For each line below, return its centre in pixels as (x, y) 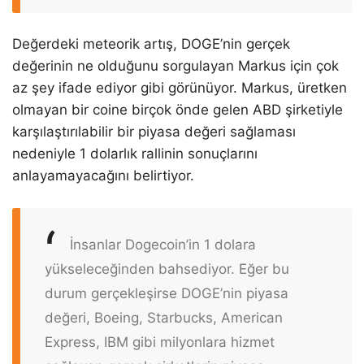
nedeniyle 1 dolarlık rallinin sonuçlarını (135, 154)
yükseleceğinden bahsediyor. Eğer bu (167, 269)
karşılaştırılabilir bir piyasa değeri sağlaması (154, 132)
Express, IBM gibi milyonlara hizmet (160, 342)
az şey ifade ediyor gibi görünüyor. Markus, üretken (180, 88)
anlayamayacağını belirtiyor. (103, 176)
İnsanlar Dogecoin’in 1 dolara (163, 244)
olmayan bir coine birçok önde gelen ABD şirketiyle (178, 110)
